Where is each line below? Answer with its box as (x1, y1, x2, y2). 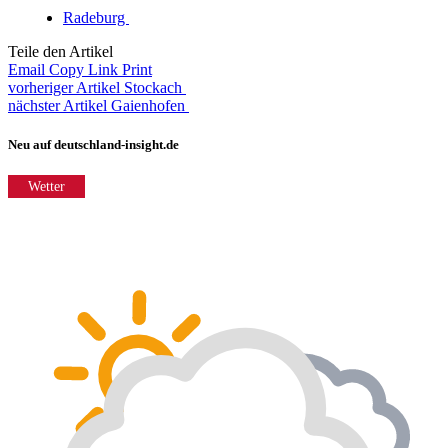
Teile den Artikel (8, 42, 113, 60)
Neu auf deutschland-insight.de (8, 137, 179, 153)
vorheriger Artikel (8, 78, 120, 96)
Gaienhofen (111, 96, 189, 114)
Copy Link (49, 60, 118, 78)
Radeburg (63, 8, 129, 26)
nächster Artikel (8, 96, 107, 114)
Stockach (124, 78, 186, 96)
